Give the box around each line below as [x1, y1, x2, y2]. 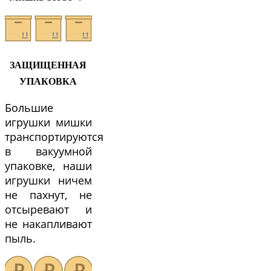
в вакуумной [5, 144, 92, 159]
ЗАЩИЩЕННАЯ [10, 60, 87, 71]
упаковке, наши [5, 158, 92, 174]
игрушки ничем [5, 173, 92, 188]
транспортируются [5, 129, 103, 145]
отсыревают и [5, 202, 92, 217]
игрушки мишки [5, 115, 92, 130]
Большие [5, 100, 53, 116]
